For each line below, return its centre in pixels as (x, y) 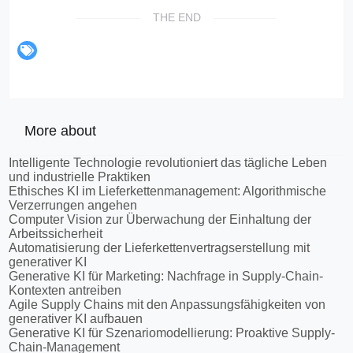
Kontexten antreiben (65, 291)
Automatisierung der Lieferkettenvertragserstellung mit (160, 248)
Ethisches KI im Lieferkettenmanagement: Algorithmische (168, 191)
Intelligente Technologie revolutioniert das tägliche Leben (168, 163)
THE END (176, 18)
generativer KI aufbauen (76, 319)
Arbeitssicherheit (56, 234)
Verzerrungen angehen (73, 206)
